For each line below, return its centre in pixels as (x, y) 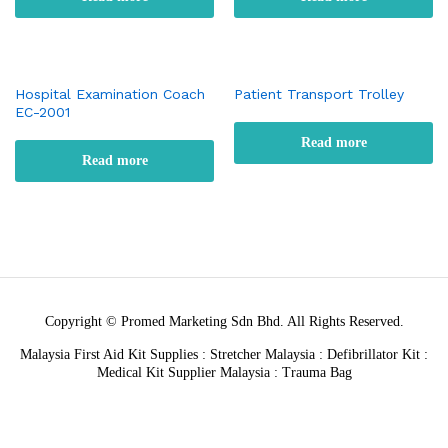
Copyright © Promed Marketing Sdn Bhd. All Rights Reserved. (224, 321)
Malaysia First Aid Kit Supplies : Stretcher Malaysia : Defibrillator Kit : (224, 354)
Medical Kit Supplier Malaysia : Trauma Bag (224, 372)
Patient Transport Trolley (319, 94)
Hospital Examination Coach (110, 94)
